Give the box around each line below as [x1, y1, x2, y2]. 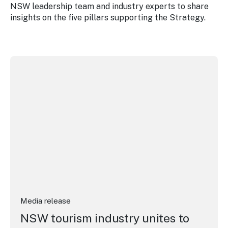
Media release [20, 196, 71, 205]
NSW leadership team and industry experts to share [10, 2, 209, 11]
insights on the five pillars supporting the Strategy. [10, 13, 206, 22]
